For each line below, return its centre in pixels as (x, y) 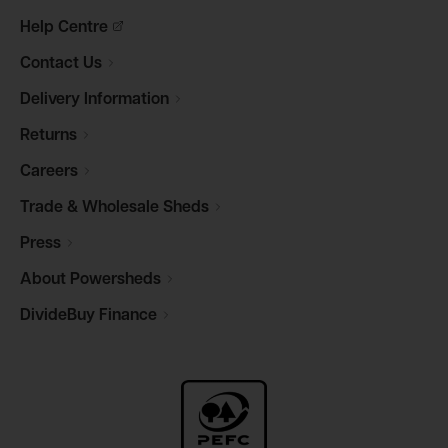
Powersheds (115, 280)
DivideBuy (59, 316)
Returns (48, 136)
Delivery (52, 100)
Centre (83, 28)
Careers (49, 172)
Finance (128, 316)
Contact (51, 64)
